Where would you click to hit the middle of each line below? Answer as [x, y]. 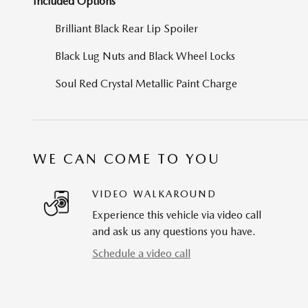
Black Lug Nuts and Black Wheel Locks [145, 56]
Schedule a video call [141, 254]
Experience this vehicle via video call [177, 215]
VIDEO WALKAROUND [154, 194]
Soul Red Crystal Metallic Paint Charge [146, 84]
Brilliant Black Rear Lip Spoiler [126, 29]
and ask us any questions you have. [174, 232]
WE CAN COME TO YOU [127, 159]
